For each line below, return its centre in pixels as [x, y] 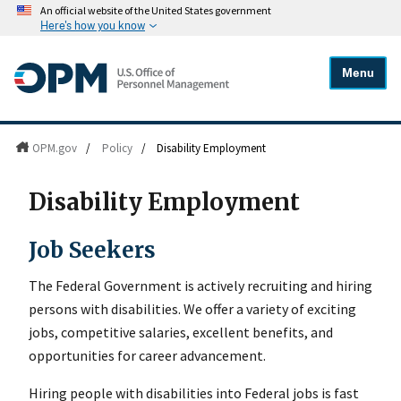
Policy [117, 149]
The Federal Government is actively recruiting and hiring [200, 285]
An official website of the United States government [156, 11]
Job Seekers [92, 250]
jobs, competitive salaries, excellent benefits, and [181, 332]
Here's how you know [93, 26]
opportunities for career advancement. [147, 355]
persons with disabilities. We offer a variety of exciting [192, 308]
